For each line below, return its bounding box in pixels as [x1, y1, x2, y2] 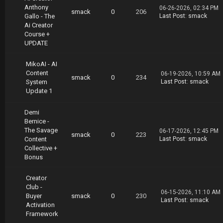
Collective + [24, 144, 57, 152]
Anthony [24, 3, 48, 11]
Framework [26, 210, 58, 218]
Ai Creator [24, 21, 53, 29]
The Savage [24, 126, 58, 134]
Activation [26, 201, 55, 209]
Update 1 [26, 87, 52, 95]
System [26, 78, 47, 86]
